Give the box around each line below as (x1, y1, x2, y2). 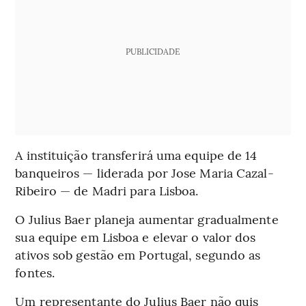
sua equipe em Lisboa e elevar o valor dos (15, 228, 256, 246)
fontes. (15, 264, 55, 281)
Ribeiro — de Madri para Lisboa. (15, 182, 199, 199)
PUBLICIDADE (126, 46, 180, 57)
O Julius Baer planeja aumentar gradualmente (15, 210, 279, 228)
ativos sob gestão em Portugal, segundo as (15, 246, 261, 264)
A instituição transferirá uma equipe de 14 (15, 146, 258, 164)
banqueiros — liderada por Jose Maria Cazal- (15, 164, 274, 182)
